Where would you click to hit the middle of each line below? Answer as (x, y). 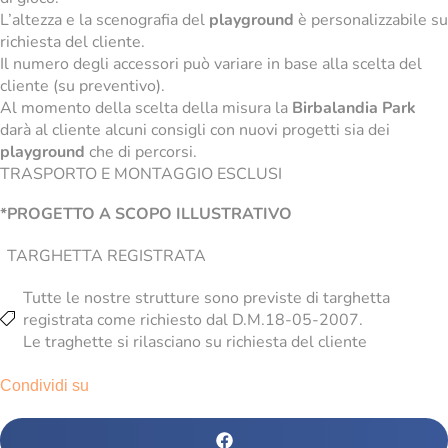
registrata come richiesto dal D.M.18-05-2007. (193, 320)
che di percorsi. (141, 151)
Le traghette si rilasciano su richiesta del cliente (195, 342)
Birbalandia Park (354, 107)
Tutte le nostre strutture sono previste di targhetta (206, 298)
